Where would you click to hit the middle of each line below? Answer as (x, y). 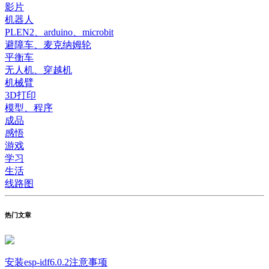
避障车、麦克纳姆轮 (48, 45)
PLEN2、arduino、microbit (59, 32)
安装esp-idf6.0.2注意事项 (56, 262)
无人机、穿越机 (38, 70)
